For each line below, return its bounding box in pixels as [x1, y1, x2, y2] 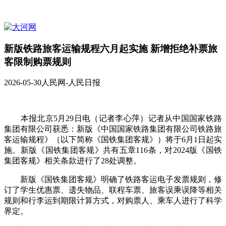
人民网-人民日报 [41, 78, 100, 87]
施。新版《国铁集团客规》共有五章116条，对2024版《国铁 [4, 146, 222, 155]
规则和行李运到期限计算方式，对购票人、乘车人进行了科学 [4, 196, 222, 205]
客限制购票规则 [4, 56, 71, 67]
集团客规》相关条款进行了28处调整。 [4, 156, 141, 165]
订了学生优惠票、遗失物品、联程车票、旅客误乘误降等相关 [4, 186, 222, 195]
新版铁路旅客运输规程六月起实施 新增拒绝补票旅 [4, 43, 217, 54]
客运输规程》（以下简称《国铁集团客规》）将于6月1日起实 [4, 135, 222, 144]
